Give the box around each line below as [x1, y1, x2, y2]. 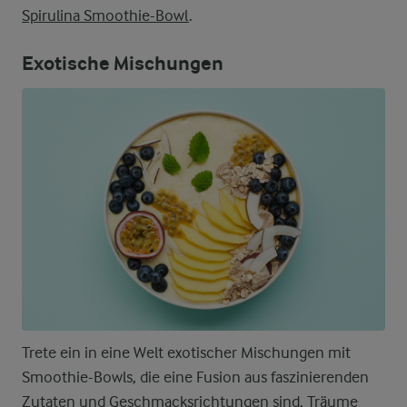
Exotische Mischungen [22, 52, 223, 76]
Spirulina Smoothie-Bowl [22, 6, 189, 25]
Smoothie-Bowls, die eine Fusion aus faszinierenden [22, 368, 369, 387]
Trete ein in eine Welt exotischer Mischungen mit [22, 343, 351, 362]
